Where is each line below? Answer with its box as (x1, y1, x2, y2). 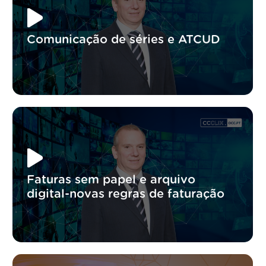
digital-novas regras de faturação (27, 188, 225, 200)
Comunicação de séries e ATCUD (27, 33, 221, 46)
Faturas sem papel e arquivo (27, 173, 196, 186)
